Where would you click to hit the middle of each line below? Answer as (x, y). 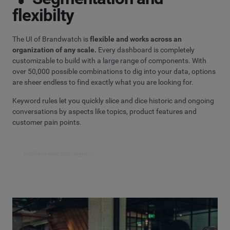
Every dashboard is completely (146, 50)
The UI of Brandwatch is (51, 39)
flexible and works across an (136, 39)
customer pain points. (47, 122)
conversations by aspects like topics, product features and (104, 112)
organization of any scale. (54, 50)
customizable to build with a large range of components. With (109, 60)
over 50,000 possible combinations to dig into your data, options (114, 71)
